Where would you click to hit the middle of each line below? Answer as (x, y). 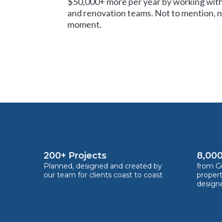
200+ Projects (75, 156)
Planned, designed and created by (103, 166)
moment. (84, 24)
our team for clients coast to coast (103, 175)
